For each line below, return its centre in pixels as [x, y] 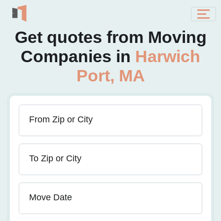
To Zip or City [55, 158]
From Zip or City [61, 119]
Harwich [168, 56]
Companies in [78, 56]
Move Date [51, 197]
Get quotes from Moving [110, 37]
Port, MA [110, 75]
